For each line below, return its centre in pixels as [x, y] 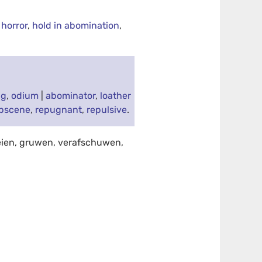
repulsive [107, 110]
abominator [71, 96]
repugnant [59, 110]
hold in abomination [76, 26]
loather [116, 96]
